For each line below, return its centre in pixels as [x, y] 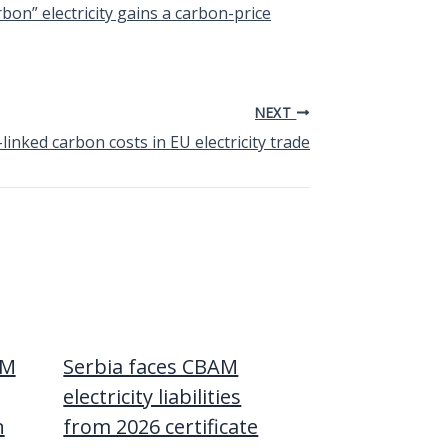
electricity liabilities [152, 396]
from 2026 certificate [161, 426]
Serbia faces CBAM [151, 366]
